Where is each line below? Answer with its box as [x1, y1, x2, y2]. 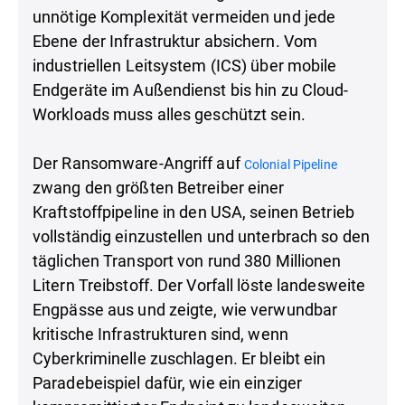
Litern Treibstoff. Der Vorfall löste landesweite [33, 274, 366, 297]
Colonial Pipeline [243, 155, 337, 174]
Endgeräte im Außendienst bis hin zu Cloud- [33, 79, 349, 101]
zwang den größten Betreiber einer [33, 176, 285, 199]
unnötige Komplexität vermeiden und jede [33, 5, 336, 28]
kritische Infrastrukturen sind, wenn [33, 323, 288, 345]
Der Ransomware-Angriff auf [33, 152, 244, 174]
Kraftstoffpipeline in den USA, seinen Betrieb [33, 201, 354, 223]
